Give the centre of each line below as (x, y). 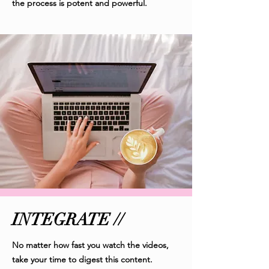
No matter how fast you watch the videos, (90, 245)
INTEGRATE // (68, 219)
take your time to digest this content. (82, 259)
